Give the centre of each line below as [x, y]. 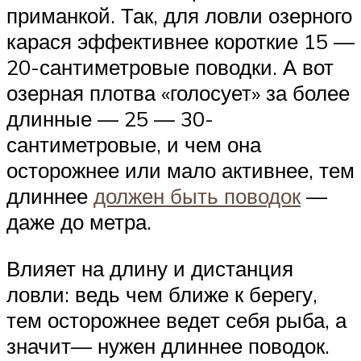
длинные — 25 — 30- [110, 119]
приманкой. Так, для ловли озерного [179, 16]
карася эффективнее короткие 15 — [180, 41]
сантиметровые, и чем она [134, 145]
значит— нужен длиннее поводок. [168, 345]
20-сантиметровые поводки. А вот [170, 67]
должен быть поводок [197, 196]
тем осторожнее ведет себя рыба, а [176, 320]
